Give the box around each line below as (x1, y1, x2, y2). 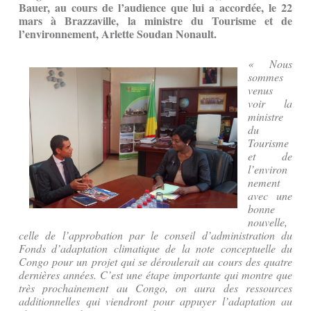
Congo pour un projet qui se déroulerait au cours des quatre (19, 254, 292, 269)
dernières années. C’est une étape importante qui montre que (19, 267, 292, 283)
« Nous (248, 56, 292, 72)
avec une (248, 188, 292, 203)
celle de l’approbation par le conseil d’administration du (19, 228, 292, 243)
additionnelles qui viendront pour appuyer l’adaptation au (19, 294, 292, 309)
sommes (248, 69, 283, 85)
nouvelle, (248, 215, 287, 230)
